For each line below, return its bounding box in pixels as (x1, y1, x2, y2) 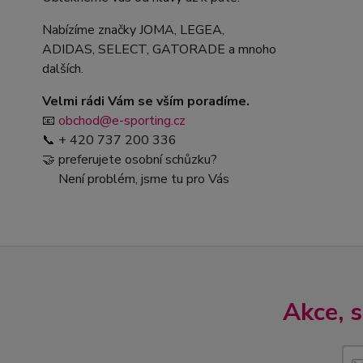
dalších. (42, 59, 83, 78)
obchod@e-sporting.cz (58, 111, 186, 130)
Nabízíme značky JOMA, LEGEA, (42, 20, 224, 39)
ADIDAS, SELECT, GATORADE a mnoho (42, 40, 276, 58)
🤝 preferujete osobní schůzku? (42, 150, 217, 169)
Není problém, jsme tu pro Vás (42, 169, 229, 188)
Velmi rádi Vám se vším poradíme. (42, 92, 250, 110)
